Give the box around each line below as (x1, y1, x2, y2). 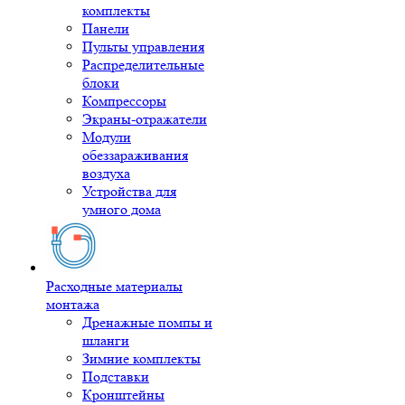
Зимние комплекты (82, 350, 201, 367)
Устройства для (82, 183, 176, 200)
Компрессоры (82, 92, 166, 109)
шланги (82, 332, 129, 349)
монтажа (46, 296, 99, 313)
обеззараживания (82, 146, 188, 164)
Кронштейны (82, 386, 165, 403)
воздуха (82, 165, 130, 182)
